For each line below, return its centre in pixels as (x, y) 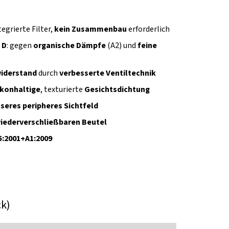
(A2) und (122, 45)
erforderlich (148, 29)
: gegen (20, 45)
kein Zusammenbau (90, 29)
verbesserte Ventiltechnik (108, 73)
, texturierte (62, 89)
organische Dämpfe (70, 45)
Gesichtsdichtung (117, 89)
